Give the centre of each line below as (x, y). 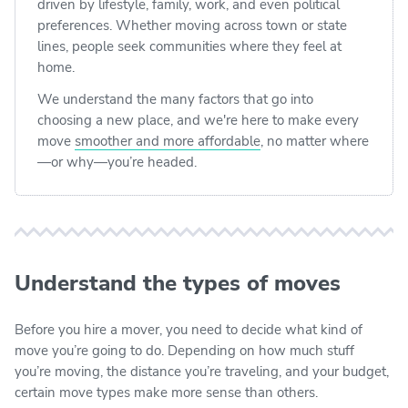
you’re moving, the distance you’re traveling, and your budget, (202, 371)
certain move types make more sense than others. (166, 392)
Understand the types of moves (178, 283)
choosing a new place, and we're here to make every (198, 120)
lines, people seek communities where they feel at (189, 46)
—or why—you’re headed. (117, 162)
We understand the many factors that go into (175, 99)
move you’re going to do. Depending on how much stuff (184, 350)
